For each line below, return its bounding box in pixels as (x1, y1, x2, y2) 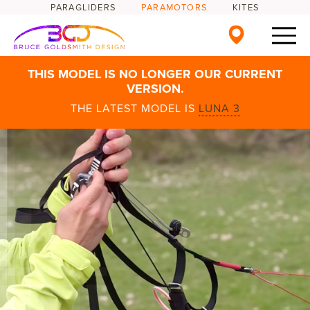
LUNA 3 (198, 102, 240, 116)
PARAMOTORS (141, 2, 208, 13)
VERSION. (126, 81, 184, 96)
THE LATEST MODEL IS (70, 102, 199, 116)
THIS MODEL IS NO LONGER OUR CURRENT (28, 66, 282, 82)
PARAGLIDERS (50, 2, 117, 13)
